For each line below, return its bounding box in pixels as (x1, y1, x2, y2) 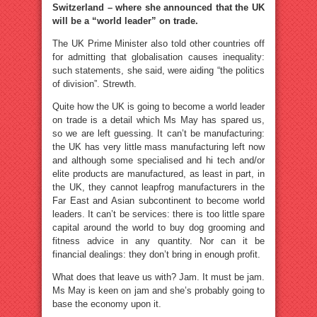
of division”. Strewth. (52, 78, 137, 89)
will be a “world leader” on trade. (52, 15, 198, 26)
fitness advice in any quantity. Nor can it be (52, 235, 265, 246)
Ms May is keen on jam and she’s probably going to (52, 284, 265, 296)
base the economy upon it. (52, 298, 161, 309)
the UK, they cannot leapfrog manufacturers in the (52, 181, 265, 192)
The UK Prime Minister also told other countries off (52, 38, 265, 49)
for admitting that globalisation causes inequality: (52, 51, 265, 62)
